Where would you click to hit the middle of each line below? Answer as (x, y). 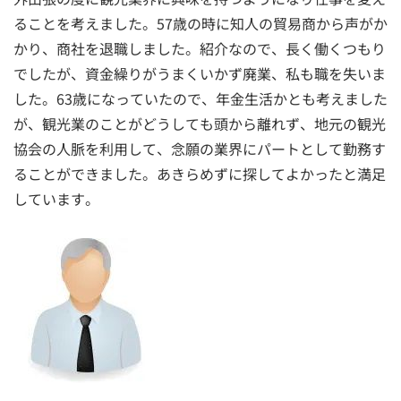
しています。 (56, 198)
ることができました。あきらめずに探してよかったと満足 (200, 173)
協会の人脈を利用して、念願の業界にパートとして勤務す (200, 148)
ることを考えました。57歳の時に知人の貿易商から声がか (200, 23)
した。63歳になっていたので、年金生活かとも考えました (200, 98)
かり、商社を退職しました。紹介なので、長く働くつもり (200, 48)
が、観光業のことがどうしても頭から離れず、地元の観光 (200, 123)
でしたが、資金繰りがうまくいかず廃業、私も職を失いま (200, 73)
